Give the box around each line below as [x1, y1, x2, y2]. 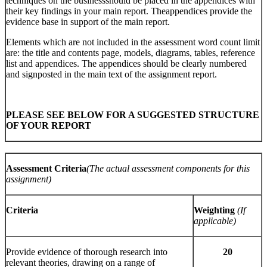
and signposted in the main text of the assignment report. [6, 69, 217, 80]
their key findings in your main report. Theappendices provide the [6, 6, 252, 17]
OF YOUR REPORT [6, 120, 91, 131]
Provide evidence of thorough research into [6, 247, 167, 257]
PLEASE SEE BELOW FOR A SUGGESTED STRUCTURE [6, 110, 259, 120]
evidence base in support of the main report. [6, 17, 170, 27]
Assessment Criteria [6, 163, 86, 174]
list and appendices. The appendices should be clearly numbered [6, 58, 247, 69]
